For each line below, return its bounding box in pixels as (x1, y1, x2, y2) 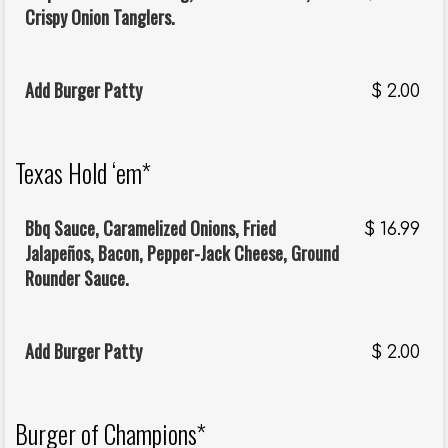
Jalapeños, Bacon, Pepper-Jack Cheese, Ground (25, 240, 339, 267)
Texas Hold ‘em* (15, 154, 151, 192)
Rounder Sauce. (25, 265, 129, 292)
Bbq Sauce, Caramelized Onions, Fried (25, 215, 276, 242)
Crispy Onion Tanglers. (25, 4, 175, 31)
